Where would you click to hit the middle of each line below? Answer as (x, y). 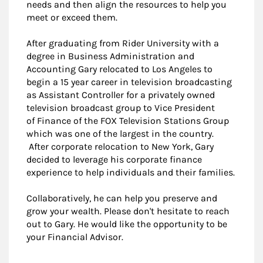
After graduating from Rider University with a (123, 43)
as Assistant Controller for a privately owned (121, 95)
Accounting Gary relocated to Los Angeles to (119, 69)
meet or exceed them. (72, 17)
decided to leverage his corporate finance (114, 159)
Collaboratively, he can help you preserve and (122, 198)
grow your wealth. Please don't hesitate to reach (128, 211)
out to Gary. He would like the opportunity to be (127, 224)
